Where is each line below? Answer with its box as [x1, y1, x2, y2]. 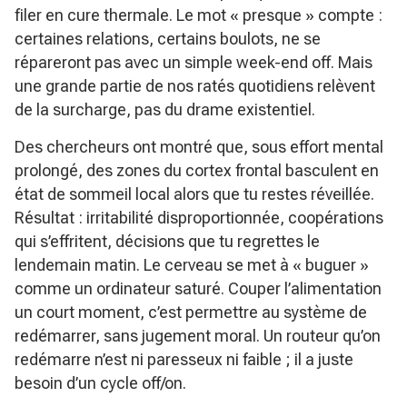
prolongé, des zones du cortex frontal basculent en [15, 160, 379, 180]
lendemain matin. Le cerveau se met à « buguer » [15, 254, 369, 274]
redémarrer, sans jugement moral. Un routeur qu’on [15, 325, 381, 345]
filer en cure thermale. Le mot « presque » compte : [15, 5, 382, 25]
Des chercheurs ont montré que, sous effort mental [15, 136, 383, 156]
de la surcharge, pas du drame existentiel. [15, 99, 315, 119]
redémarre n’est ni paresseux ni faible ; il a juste [15, 349, 353, 369]
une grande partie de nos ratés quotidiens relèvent [15, 75, 375, 95]
